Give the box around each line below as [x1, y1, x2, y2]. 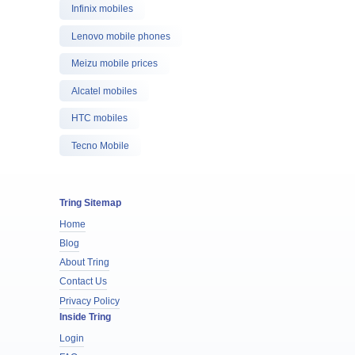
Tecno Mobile [71, 139, 129, 151]
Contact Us [59, 276, 107, 288]
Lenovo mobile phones [71, 30, 170, 42]
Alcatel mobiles [71, 85, 137, 97]
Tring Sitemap [59, 197, 121, 208]
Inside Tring [59, 311, 111, 323]
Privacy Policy [59, 295, 120, 307]
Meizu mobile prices [71, 58, 158, 69]
